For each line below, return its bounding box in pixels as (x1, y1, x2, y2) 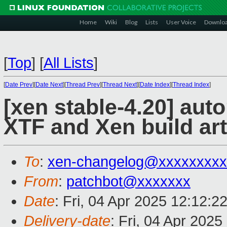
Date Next (35, 81, 63, 88)
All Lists (44, 55, 94, 71)
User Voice (166, 18, 196, 26)
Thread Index (173, 81, 209, 88)
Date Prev (5, 81, 32, 88)
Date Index (140, 81, 170, 88)
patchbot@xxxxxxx (66, 173, 191, 190)
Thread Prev (66, 81, 100, 88)
